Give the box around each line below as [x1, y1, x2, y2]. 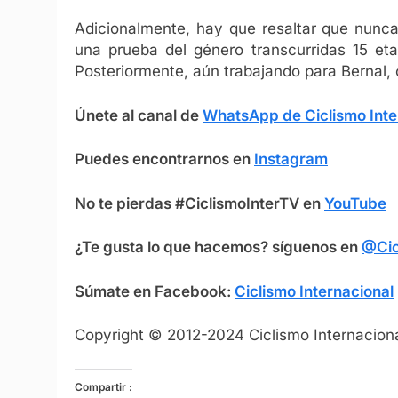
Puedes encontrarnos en [75, 150, 254, 169]
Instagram [254, 150, 328, 169]
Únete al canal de [75, 106, 203, 124]
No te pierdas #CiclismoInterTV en [75, 194, 324, 212]
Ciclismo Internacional [235, 282, 394, 300]
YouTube [324, 194, 386, 212]
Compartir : [75, 379, 132, 394]
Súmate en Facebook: [75, 282, 235, 300]
